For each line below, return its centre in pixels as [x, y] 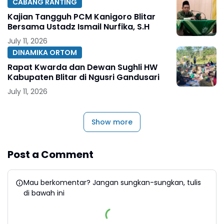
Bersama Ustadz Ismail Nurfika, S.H [78, 27]
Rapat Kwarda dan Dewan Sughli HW [82, 67]
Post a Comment [50, 155]
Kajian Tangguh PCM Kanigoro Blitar [81, 17]
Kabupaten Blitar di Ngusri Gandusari [83, 77]
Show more [112, 122]
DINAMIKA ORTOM [45, 52]
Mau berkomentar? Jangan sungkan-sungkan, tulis [112, 183]
